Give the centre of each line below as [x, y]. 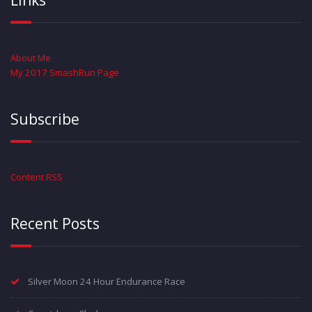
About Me [31, 58]
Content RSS [37, 177]
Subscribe [45, 119]
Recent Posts [55, 224]
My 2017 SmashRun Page [65, 72]
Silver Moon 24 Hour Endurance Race [107, 281]
